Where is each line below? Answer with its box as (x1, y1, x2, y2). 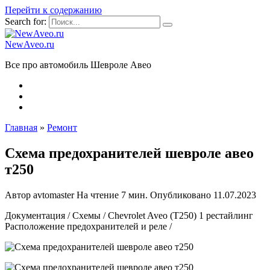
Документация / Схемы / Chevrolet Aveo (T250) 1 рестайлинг (5, 210, 253, 221)
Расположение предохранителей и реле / (5, 221, 172, 231)
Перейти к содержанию (5, 5, 102, 15)
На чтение (77, 189, 119, 200)
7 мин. (119, 189, 148, 200)
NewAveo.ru (5, 39, 54, 49)
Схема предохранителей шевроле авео (5, 145, 254, 161)
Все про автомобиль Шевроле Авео (5, 60, 151, 70)
